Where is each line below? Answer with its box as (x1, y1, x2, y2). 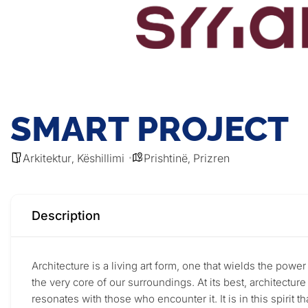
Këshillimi (77, 151, 124, 165)
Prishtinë (144, 151, 188, 165)
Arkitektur (23, 151, 71, 165)
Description (32, 208, 100, 223)
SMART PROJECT (10, 108, 289, 149)
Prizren (193, 151, 230, 165)
